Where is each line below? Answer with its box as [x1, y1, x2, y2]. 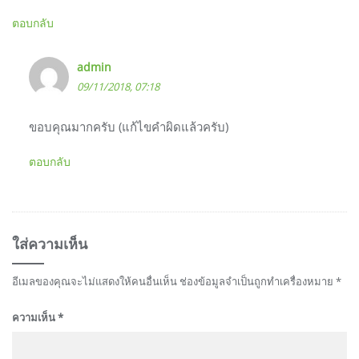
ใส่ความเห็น [12, 234, 87, 252]
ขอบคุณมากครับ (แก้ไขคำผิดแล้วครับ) [29, 118, 228, 135]
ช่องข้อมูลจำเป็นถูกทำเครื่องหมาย [179, 273, 336, 288]
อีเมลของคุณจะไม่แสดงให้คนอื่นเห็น [12, 273, 177, 288]
